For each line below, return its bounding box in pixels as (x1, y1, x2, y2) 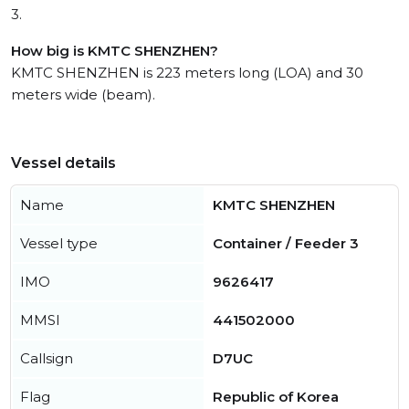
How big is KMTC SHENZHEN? (11, 42, 218, 60)
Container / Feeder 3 (213, 235, 359, 253)
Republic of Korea (213, 388, 339, 406)
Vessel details (11, 154, 116, 173)
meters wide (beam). (11, 86, 155, 104)
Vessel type (20, 235, 98, 253)
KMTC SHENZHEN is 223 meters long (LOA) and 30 (11, 64, 363, 82)
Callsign (20, 350, 73, 368)
